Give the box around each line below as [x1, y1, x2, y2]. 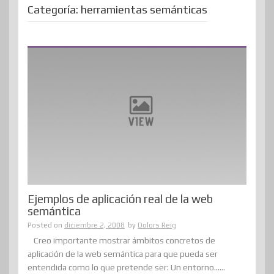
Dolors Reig [138, 221, 176, 230]
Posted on [28, 221, 64, 230]
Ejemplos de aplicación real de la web [28, 192, 213, 206]
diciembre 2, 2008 [64, 221, 125, 230]
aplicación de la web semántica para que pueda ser [28, 249, 218, 259]
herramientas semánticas [81, 2, 207, 16]
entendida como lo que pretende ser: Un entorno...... [28, 262, 225, 273]
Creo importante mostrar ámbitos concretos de [34, 235, 215, 246]
